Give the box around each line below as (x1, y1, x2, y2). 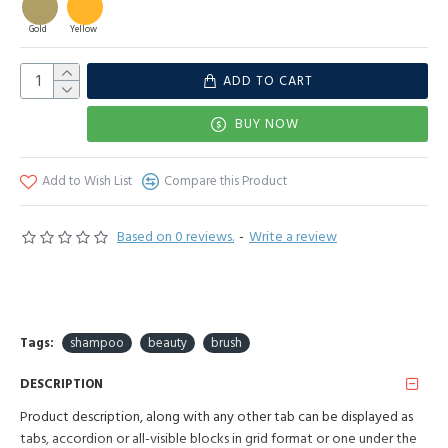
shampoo (70, 334, 124, 352)
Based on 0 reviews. (117, 227, 234, 247)
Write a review (249, 227, 337, 247)
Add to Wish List (42, 172, 132, 190)
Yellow (69, 23, 97, 37)
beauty (148, 334, 187, 352)
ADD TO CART (223, 71, 313, 90)
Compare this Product (164, 172, 287, 190)
